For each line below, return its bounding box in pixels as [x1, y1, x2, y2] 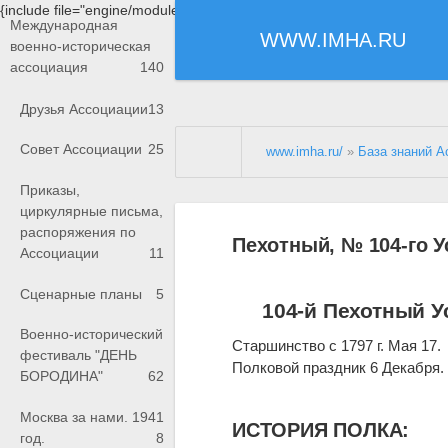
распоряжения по [20, 224, 136, 241]
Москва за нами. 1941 [20, 408, 164, 425]
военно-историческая [10, 38, 151, 55]
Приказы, [20, 182, 80, 199]
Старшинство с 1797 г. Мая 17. [232, 337, 442, 355]
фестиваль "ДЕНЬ [20, 347, 137, 364]
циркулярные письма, [20, 203, 163, 220]
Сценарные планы [20, 285, 142, 302]
